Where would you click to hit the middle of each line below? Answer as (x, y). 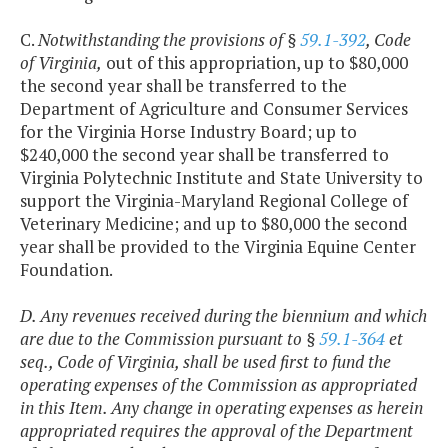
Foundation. (66, 270)
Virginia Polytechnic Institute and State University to (221, 178)
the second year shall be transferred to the (183, 86)
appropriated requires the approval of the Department (216, 431)
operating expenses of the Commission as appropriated (218, 385)
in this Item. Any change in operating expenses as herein (221, 408)
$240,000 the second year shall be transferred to (204, 155)
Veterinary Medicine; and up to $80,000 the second (214, 224)
